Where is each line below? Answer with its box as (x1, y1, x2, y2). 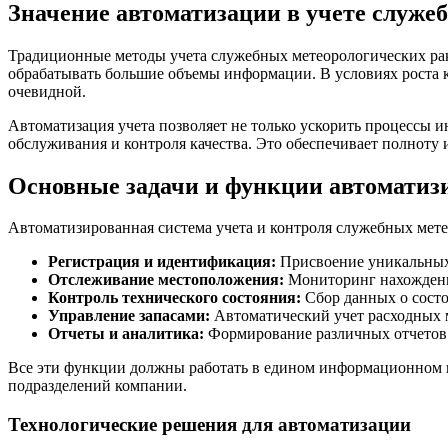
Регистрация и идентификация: (48, 253, 276, 271)
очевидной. (8, 82, 86, 100)
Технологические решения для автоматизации (8, 414, 411, 436)
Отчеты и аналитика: (48, 325, 204, 343)
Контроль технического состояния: (48, 289, 301, 307)
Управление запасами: (48, 307, 210, 325)
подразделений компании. (8, 377, 187, 395)
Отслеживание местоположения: (48, 271, 284, 289)
